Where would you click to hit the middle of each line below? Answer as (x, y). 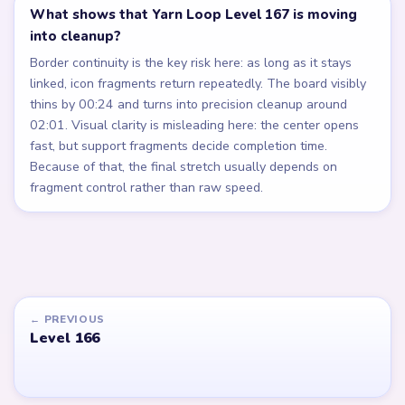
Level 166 (65, 338)
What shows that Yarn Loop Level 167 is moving (194, 15)
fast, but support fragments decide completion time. (179, 146)
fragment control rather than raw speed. (147, 188)
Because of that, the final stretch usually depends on (184, 167)
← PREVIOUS (68, 319)
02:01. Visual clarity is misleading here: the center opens (195, 126)
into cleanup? (76, 37)
